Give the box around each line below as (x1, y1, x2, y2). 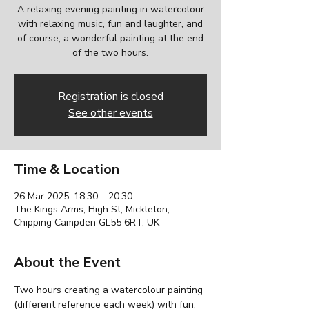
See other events (68, 106, 153, 121)
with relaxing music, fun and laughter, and (18, 17, 203, 31)
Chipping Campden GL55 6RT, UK (14, 216, 159, 230)
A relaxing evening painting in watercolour (17, 3, 204, 17)
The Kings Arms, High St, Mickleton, (14, 203, 170, 217)
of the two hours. (72, 46, 148, 60)
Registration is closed (57, 89, 163, 105)
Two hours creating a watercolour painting (14, 283, 206, 297)
